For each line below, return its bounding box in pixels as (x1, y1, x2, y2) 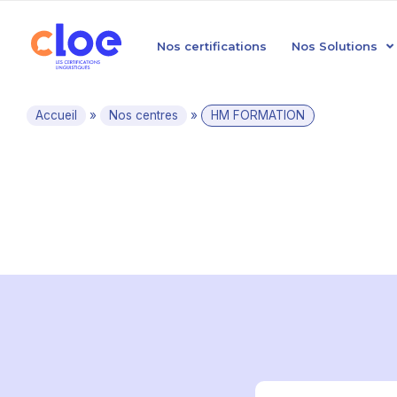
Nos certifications (157, 39, 267, 53)
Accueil (35, 108, 77, 122)
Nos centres (109, 108, 178, 122)
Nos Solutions (292, 39, 378, 53)
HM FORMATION (211, 108, 305, 122)
